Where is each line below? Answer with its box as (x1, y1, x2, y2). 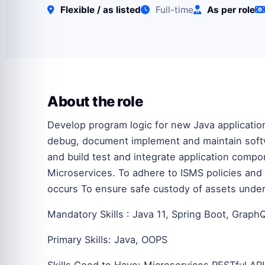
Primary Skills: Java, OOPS (47, 233, 167, 245)
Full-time (153, 4, 193, 15)
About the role (47, 92, 143, 110)
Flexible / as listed (60, 4, 141, 15)
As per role (207, 4, 255, 15)
